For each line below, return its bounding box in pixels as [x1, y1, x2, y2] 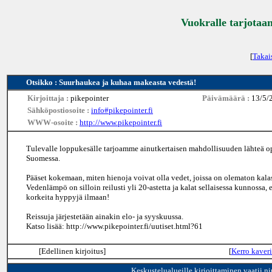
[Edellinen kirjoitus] [38, 246, 106, 256]
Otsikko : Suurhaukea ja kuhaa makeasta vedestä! [26, 78, 196, 87]
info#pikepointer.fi [91, 106, 153, 115]
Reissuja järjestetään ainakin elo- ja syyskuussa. [26, 212, 183, 221]
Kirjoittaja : [27, 93, 70, 103]
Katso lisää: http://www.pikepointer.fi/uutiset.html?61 [26, 222, 203, 231]
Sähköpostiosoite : [27, 106, 91, 115]
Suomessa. [26, 154, 60, 163]
